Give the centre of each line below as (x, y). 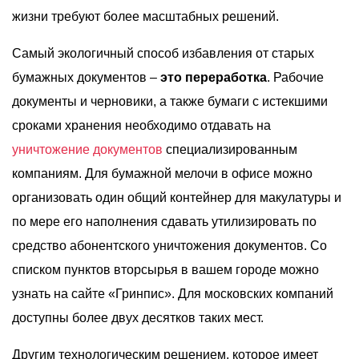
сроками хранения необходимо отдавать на (141, 125)
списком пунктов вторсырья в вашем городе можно (165, 270)
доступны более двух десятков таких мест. (138, 318)
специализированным (230, 149)
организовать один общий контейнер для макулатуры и (177, 198)
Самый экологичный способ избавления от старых (163, 53)
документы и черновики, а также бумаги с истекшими (170, 101)
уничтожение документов (87, 149)
